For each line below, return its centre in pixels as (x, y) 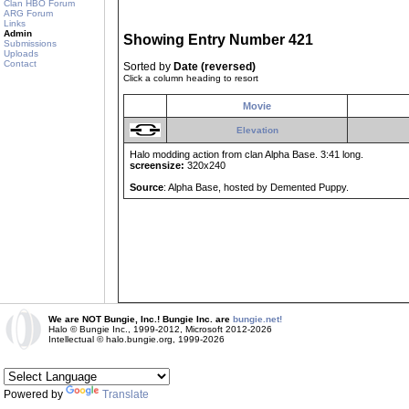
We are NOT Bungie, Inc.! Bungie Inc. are (141, 319)
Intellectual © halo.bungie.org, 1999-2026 (136, 339)
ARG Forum (28, 13)
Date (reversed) (215, 67)
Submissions (30, 43)
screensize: (157, 166)
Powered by (35, 394)
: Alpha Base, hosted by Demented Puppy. (256, 188)
